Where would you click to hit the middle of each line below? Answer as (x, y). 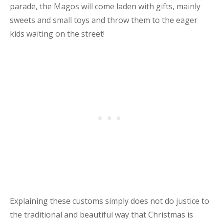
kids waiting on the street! (57, 34)
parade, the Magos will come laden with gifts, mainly (105, 6)
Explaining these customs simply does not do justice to (109, 201)
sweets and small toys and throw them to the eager (104, 20)
